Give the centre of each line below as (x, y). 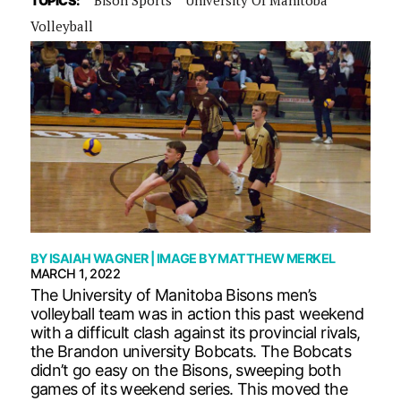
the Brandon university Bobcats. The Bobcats (191, 351)
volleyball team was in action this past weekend (197, 313)
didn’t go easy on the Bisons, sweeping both (186, 370)
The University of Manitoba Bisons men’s (173, 294)
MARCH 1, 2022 (75, 273)
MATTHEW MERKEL (277, 258)
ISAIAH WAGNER (98, 258)
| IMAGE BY (183, 258)
